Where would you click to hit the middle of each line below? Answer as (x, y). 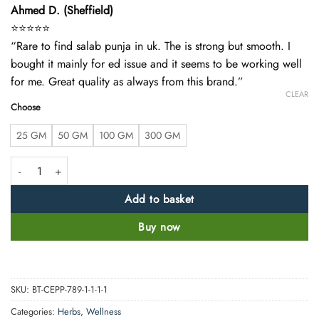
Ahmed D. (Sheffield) (62, 10)
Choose (26, 108)
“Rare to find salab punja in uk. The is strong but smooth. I (151, 46)
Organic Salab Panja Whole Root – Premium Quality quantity (142, 164)
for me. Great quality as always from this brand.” (127, 82)
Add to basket (159, 199)
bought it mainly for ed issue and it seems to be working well (156, 64)
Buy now (159, 227)
